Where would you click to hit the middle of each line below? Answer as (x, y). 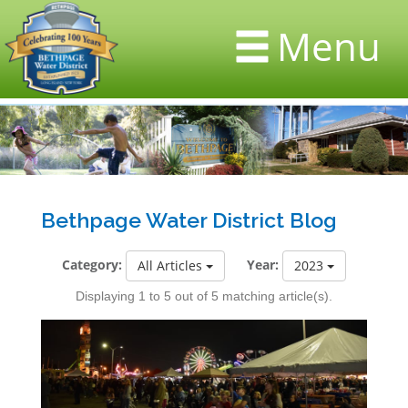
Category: (92, 264)
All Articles (172, 265)
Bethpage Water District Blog (189, 220)
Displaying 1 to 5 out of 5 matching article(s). (204, 296)
